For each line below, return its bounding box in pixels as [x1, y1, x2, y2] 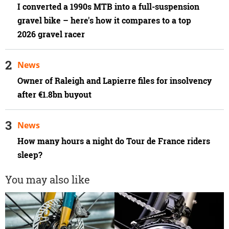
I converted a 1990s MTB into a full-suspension [17, 1, 199, 13]
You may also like [5, 173, 90, 187]
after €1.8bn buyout [17, 89, 94, 101]
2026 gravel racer [17, 29, 85, 40]
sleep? [17, 149, 42, 161]
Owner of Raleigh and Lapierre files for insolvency [17, 75, 212, 87]
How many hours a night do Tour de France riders [17, 135, 210, 147]
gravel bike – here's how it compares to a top [17, 15, 191, 27]
